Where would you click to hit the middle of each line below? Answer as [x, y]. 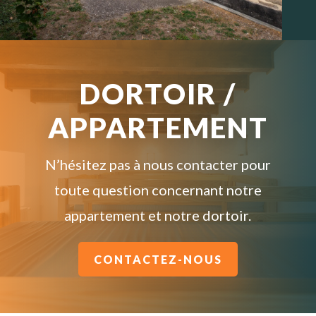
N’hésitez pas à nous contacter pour [158, 165]
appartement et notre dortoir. [158, 215]
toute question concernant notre [158, 190]
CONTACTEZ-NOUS [158, 259]
